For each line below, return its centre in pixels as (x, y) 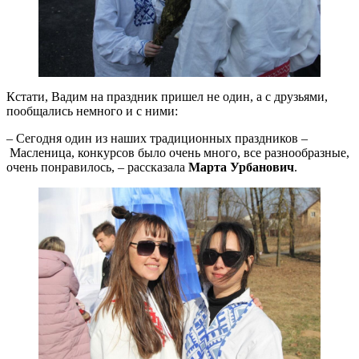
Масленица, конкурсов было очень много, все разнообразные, (178, 152)
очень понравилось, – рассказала (97, 167)
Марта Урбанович (241, 167)
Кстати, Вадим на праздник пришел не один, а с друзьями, (167, 96)
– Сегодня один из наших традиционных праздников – (157, 138)
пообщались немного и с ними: (92, 111)
